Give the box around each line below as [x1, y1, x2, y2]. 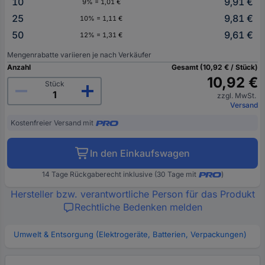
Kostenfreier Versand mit [11, 118, 93, 128]
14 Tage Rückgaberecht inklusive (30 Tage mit [41, 170, 196, 179]
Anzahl [7, 63, 31, 72]
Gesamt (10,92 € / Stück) [172, 63, 258, 72]
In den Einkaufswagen [90, 147, 190, 160]
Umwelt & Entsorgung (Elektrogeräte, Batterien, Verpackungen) [14, 230, 247, 240]
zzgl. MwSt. [217, 91, 258, 101]
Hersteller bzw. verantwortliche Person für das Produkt [10, 188, 255, 201]
